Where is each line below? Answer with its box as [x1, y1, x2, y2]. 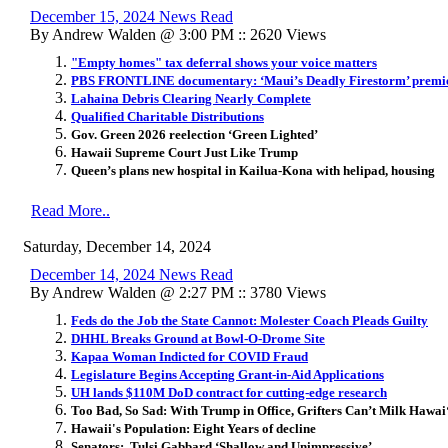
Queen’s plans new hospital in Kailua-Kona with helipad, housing [71, 162, 435, 178]
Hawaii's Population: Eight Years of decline [71, 420, 316, 436]
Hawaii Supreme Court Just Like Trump [71, 144, 298, 160]
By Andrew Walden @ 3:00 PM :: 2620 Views [30, 25, 326, 43]
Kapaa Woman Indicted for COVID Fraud [71, 348, 308, 364]
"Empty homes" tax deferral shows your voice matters [71, 54, 377, 70]
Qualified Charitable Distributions [71, 108, 264, 124]
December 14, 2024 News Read [30, 265, 233, 283]
